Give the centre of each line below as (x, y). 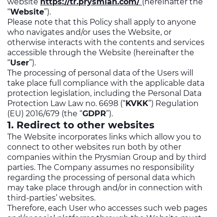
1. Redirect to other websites (81, 125)
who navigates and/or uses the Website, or (89, 32)
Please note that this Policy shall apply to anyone (102, 22)
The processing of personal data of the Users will (100, 73)
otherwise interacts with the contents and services (106, 42)
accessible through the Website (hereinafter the (101, 53)
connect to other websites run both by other (94, 147)
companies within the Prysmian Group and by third (107, 157)
